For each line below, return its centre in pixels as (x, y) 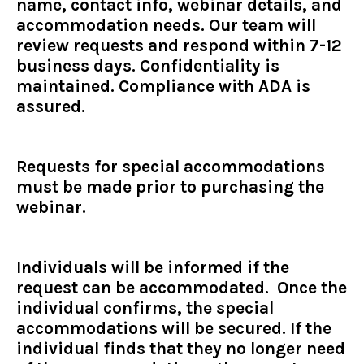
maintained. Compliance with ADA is (163, 87)
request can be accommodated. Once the (182, 288)
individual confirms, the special (145, 308)
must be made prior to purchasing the (170, 187)
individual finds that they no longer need (181, 349)
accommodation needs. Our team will (166, 26)
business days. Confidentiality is (148, 66)
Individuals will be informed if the (153, 268)
